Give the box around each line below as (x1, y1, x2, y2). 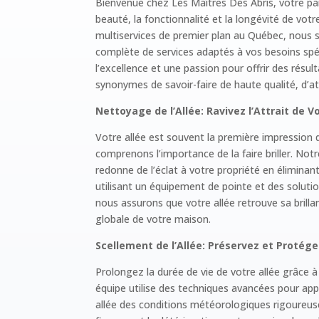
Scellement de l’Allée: (95, 239, 206, 253)
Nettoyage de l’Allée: (95, 104, 204, 118)
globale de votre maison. (95, 212, 211, 226)
